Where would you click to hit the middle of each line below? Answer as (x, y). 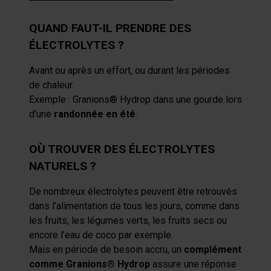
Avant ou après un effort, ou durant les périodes (129, 70)
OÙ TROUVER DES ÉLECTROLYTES (122, 149)
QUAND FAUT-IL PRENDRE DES (110, 28)
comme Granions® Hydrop (90, 264)
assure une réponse (193, 264)
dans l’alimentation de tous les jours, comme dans (134, 206)
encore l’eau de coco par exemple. (101, 235)
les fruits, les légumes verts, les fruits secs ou (128, 220)
